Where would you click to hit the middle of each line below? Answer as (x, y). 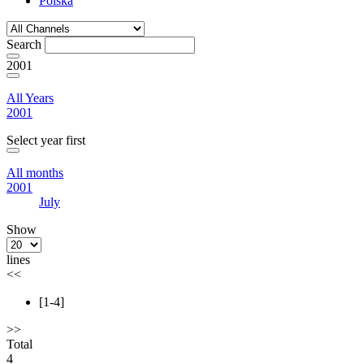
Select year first (46, 140)
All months (35, 173)
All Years (30, 98)
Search (24, 44)
